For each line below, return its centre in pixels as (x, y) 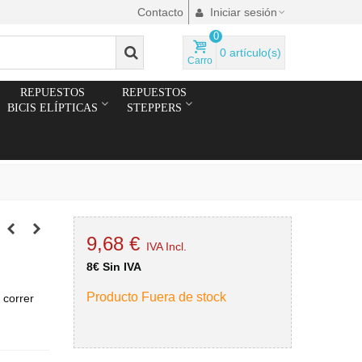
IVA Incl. (166, 246)
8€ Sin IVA (114, 267)
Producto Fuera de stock (156, 297)
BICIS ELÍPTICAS (53, 108)
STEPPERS (154, 108)
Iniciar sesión (244, 12)
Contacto (160, 12)
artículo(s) (255, 53)
